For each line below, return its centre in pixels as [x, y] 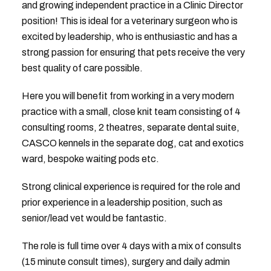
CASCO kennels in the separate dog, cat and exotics [132, 143]
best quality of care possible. [82, 68]
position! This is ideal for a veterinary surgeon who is [129, 21]
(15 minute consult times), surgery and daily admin [126, 262]
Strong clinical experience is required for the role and [131, 187]
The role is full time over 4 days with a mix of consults [131, 246]
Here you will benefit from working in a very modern [128, 96]
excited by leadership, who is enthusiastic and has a [129, 37]
